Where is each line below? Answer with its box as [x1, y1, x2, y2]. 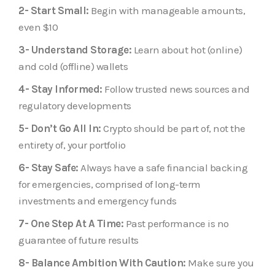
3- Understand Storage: [18, 43, 131, 56]
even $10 [18, 20, 58, 33]
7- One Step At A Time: [18, 217, 123, 230]
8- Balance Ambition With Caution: [18, 256, 186, 269]
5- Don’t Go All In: [18, 122, 101, 134]
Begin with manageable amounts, [88, 4, 245, 17]
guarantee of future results [18, 233, 139, 246]
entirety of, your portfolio [18, 138, 126, 151]
